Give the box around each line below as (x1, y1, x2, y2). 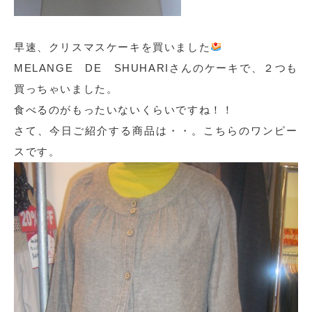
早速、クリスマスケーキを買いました (14, 41, 211, 54)
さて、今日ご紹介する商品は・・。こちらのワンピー (14, 125, 298, 137)
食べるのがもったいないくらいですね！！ (14, 104, 234, 116)
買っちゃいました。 (14, 83, 118, 95)
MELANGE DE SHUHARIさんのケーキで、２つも (14, 62, 298, 75)
